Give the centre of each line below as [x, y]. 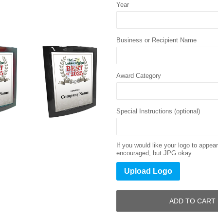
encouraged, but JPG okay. [155, 153]
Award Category [139, 76]
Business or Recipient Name [156, 40]
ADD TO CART [193, 201]
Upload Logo [148, 171]
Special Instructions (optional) [158, 111]
